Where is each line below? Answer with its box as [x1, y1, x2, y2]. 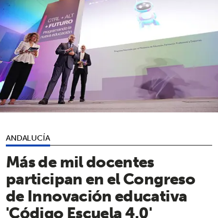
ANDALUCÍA [6, 130, 50, 145]
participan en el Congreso [6, 164, 195, 192]
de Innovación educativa [6, 182, 187, 209]
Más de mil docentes [6, 147, 154, 175]
